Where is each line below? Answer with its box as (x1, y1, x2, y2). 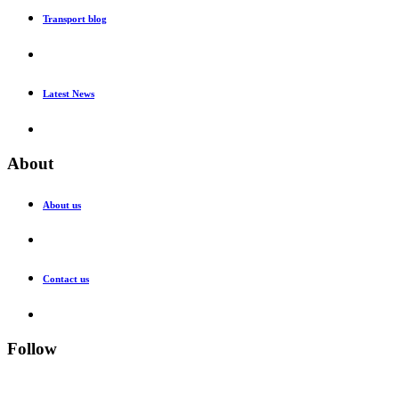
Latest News (43, 87, 94, 99)
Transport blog (43, 12, 107, 24)
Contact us (43, 273, 89, 285)
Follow (7, 339, 57, 359)
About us (43, 199, 81, 210)
